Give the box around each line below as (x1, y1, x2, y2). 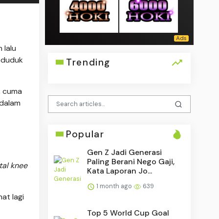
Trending (66, 56, 110, 68)
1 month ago (95, 181, 134, 190)
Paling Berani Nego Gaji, (87, 156, 175, 167)
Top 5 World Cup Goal (87, 207, 170, 218)
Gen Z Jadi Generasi (87, 147, 162, 157)
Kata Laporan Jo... (87, 165, 153, 176)
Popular (66, 128, 105, 140)
